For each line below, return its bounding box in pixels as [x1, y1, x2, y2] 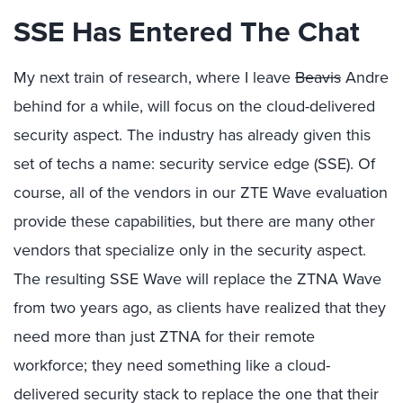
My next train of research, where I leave [13, 66, 295, 89]
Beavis [295, 66, 341, 89]
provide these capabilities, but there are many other [13, 210, 375, 233]
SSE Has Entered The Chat [13, 10, 360, 53]
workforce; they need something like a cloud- [13, 354, 330, 377]
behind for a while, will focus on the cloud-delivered [13, 94, 375, 118]
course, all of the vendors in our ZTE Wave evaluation [13, 181, 388, 204]
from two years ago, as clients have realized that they [13, 296, 386, 319]
